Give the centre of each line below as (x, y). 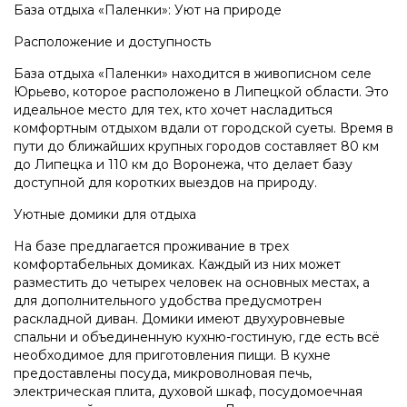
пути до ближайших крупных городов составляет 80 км (196, 146)
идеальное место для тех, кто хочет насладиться (173, 109)
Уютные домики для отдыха (105, 214)
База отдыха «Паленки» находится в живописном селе (193, 73)
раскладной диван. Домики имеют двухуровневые (179, 318)
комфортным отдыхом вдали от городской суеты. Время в (203, 128)
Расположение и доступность (112, 41)
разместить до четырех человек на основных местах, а (192, 282)
